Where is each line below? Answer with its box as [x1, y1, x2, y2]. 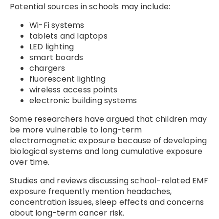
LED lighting [29, 41, 74, 53]
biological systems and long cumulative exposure [10, 146, 203, 157]
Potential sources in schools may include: [10, 1, 171, 13]
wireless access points [29, 84, 118, 96]
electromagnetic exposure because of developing [10, 135, 207, 147]
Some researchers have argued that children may [10, 113, 207, 125]
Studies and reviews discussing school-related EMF [10, 175, 208, 187]
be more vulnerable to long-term [10, 124, 142, 136]
